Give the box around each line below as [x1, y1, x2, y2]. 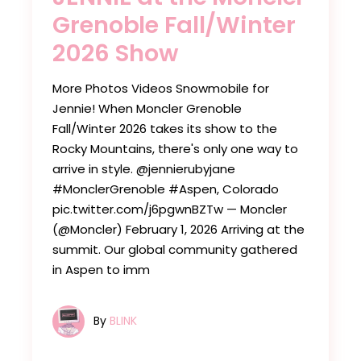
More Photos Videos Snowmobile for [52, 79, 270, 97]
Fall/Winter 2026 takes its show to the [52, 119, 278, 137]
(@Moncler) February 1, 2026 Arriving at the [52, 220, 305, 238]
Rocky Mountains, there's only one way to [52, 139, 299, 157]
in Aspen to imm [52, 260, 151, 278]
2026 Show [52, 36, 179, 69]
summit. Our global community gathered [52, 240, 298, 258]
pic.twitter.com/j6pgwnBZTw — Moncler [52, 200, 288, 218]
